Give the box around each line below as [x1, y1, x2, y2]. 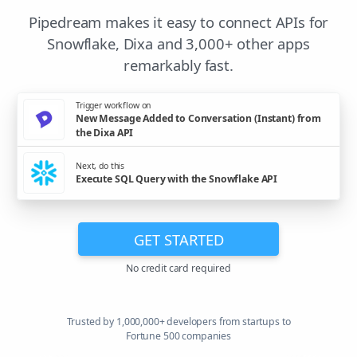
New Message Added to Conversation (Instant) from [76, 111, 321, 125]
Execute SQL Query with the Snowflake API [76, 171, 278, 186]
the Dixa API [76, 125, 134, 139]
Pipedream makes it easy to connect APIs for [28, 12, 329, 33]
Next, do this [76, 159, 125, 171]
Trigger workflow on [76, 99, 151, 111]
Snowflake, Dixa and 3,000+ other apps [47, 33, 310, 54]
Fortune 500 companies [126, 329, 231, 343]
